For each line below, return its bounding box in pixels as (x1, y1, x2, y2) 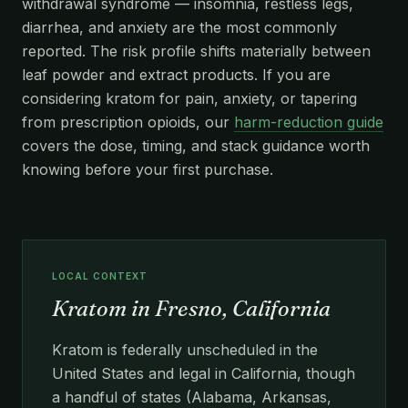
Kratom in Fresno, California (52, 295, 331, 321)
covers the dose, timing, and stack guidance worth (22, 137, 370, 155)
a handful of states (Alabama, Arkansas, (52, 388, 331, 406)
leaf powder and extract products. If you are (22, 66, 331, 84)
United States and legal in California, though (52, 364, 355, 382)
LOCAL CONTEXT (52, 270, 148, 281)
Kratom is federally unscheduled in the (52, 341, 318, 359)
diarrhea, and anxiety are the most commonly (22, 18, 337, 36)
